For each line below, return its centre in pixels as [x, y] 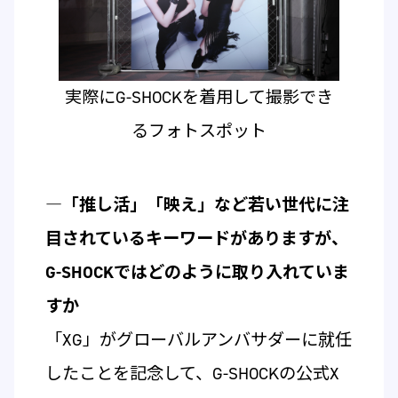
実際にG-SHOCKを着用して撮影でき [199, 97]
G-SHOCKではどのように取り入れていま [197, 272]
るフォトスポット [199, 131]
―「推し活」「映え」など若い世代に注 [197, 204]
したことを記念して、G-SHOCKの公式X [192, 373]
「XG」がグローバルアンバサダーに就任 [198, 339]
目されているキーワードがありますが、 [196, 238]
